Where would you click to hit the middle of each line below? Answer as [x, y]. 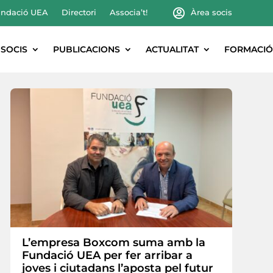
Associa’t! [128, 12]
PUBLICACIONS [87, 49]
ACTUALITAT [172, 49]
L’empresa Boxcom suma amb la [114, 242]
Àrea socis [211, 12]
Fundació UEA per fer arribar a [108, 255]
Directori [79, 12]
